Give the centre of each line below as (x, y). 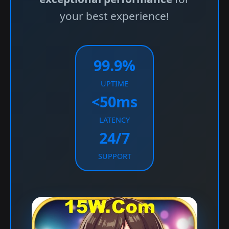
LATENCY (114, 120)
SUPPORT (114, 156)
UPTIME (114, 84)
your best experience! (114, 16)
